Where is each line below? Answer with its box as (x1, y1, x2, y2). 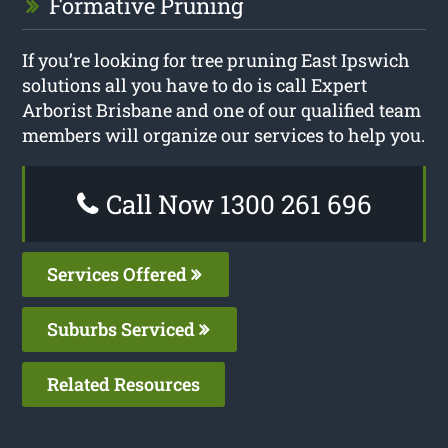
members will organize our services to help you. (22, 122, 426, 147)
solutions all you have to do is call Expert (22, 72, 368, 97)
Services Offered (47, 261, 192, 286)
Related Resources (47, 371, 201, 396)
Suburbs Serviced (47, 316, 200, 341)
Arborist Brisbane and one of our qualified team (22, 97, 422, 122)
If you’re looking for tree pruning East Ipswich (22, 47, 411, 72)
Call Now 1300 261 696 (99, 186, 372, 221)
